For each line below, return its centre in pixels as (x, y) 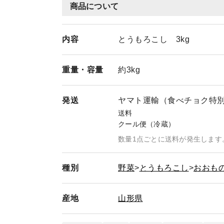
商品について (94, 6)
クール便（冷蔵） (146, 124)
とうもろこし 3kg (154, 39)
